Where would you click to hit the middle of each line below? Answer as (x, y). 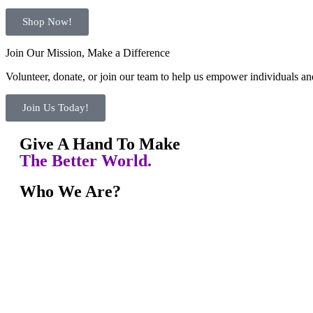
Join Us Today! (56, 108)
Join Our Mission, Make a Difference (88, 53)
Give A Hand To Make (100, 144)
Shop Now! (47, 22)
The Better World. (86, 161)
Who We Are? (70, 191)
